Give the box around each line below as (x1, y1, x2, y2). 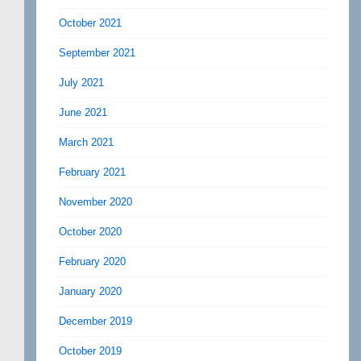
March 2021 (59, 135, 114, 148)
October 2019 (59, 344, 122, 357)
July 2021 (59, 76, 104, 89)
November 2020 (59, 195, 132, 208)
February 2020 (59, 255, 126, 268)
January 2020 (59, 284, 122, 297)
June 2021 (59, 106, 107, 118)
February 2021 (59, 165, 126, 178)
